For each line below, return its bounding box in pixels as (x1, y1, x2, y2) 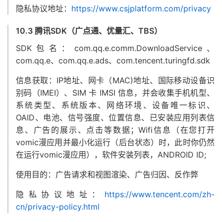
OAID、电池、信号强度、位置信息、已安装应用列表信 (16, 112, 215, 122)
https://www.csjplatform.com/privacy (71, 3, 211, 13)
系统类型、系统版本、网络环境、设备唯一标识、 (16, 100, 215, 110)
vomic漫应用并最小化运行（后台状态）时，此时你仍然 (16, 137, 215, 147)
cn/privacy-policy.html (16, 202, 100, 212)
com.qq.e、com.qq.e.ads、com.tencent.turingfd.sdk (16, 55, 210, 65)
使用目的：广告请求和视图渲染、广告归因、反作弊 (16, 169, 198, 179)
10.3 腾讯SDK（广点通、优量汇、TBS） (16, 26, 162, 36)
